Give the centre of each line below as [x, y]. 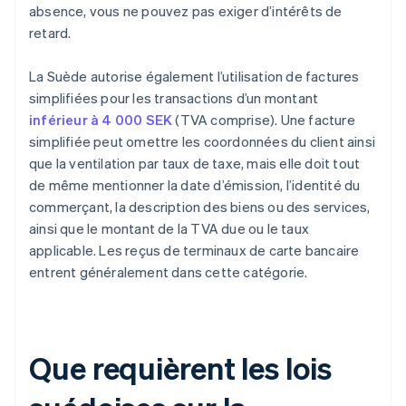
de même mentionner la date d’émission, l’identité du [195, 185]
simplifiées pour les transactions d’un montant [174, 98]
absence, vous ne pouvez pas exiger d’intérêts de [186, 11]
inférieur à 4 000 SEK [101, 120]
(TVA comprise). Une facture [264, 120]
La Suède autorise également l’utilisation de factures [194, 77]
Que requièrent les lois [180, 368]
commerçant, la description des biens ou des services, [200, 207]
